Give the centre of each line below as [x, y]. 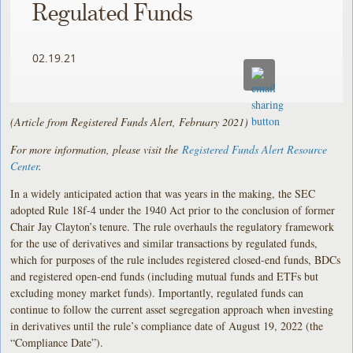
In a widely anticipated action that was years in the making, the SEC [163, 193]
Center [25, 165]
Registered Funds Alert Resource [255, 149]
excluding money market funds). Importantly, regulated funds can [157, 292]
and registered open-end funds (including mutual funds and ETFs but [165, 276]
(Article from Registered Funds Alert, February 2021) [130, 121]
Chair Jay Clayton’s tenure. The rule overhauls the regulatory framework [173, 226]
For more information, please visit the [97, 149]
